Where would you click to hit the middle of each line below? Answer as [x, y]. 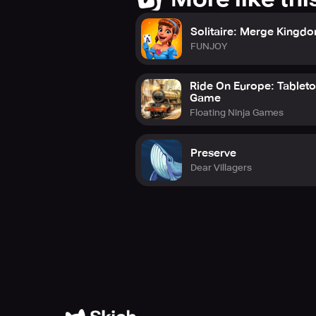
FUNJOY [209, 46]
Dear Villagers [221, 167]
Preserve [213, 153]
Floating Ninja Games [237, 113]
